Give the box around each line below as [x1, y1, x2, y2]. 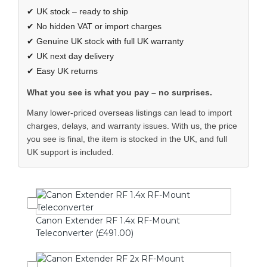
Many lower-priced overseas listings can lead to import [27, 108, 232, 118]
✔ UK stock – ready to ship [27, 7, 128, 17]
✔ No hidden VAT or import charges [27, 21, 162, 32]
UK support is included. [27, 147, 114, 157]
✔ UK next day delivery [27, 51, 114, 61]
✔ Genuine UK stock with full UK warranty [27, 36, 184, 46]
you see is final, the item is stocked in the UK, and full [27, 134, 227, 144]
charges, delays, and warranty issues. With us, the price [27, 121, 237, 131]
